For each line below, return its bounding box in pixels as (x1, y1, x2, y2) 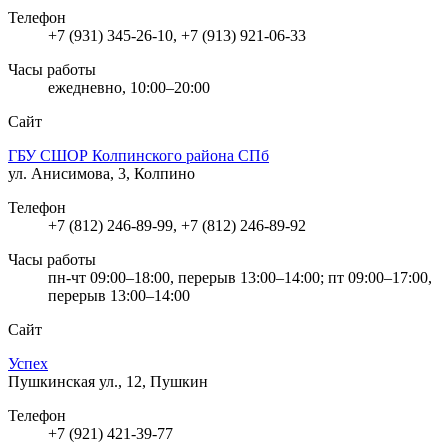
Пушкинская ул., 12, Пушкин (8, 372, 208, 390)
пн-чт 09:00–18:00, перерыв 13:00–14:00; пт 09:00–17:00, (48, 268, 432, 286)
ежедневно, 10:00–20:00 (48, 78, 210, 96)
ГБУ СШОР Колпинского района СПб (8, 146, 269, 164)
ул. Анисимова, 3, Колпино (8, 164, 195, 182)
